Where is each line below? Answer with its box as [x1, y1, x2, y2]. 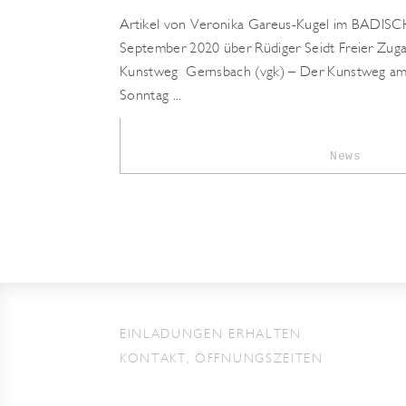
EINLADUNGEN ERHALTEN [120, 326, 302, 343]
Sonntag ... [120, 87, 182, 104]
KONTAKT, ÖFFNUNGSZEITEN [120, 351, 324, 367]
